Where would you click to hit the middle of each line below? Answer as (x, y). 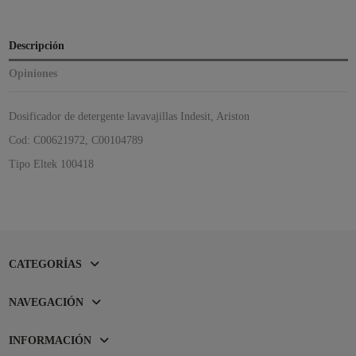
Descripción (36, 45)
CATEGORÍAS (45, 264)
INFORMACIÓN (50, 341)
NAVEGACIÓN (46, 303)
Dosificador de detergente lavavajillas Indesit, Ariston (129, 116)
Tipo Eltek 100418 (51, 164)
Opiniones (33, 73)
